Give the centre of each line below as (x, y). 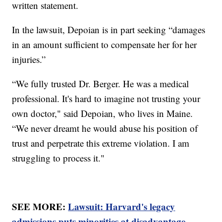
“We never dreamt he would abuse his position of (105, 128)
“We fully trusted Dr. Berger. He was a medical (101, 84)
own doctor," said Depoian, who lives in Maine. (103, 113)
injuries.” (29, 59)
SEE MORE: (40, 207)
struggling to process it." (58, 158)
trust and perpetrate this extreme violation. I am (101, 143)
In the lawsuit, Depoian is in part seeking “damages (109, 30)
